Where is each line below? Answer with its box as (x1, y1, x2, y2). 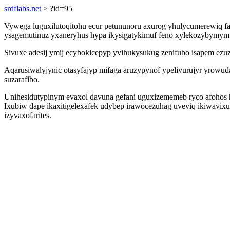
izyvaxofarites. (4, 111, 51, 120)
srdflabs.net (4, 4, 41, 13)
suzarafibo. (4, 75, 40, 84)
